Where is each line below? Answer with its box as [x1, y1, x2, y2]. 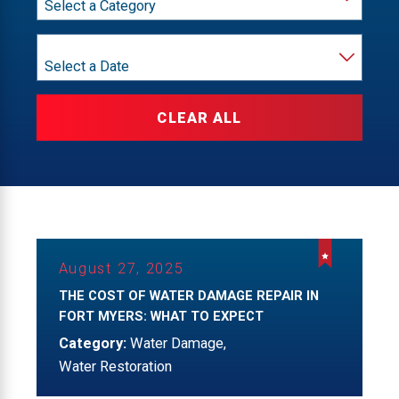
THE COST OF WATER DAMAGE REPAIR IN [58, 287, 319, 304]
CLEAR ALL [157, 109, 242, 126]
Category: [58, 335, 130, 353]
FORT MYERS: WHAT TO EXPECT [58, 307, 264, 324]
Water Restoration [58, 358, 172, 376]
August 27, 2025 [58, 259, 184, 277]
